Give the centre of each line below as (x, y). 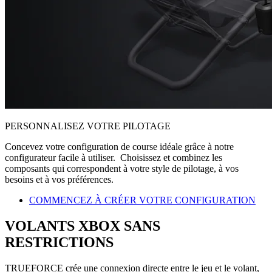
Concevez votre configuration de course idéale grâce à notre (119, 147)
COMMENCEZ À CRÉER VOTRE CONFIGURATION (142, 200)
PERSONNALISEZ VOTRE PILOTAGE (88, 126)
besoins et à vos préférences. (59, 180)
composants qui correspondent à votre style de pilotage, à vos (122, 169)
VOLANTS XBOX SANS (83, 226)
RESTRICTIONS (59, 243)
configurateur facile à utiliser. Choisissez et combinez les (114, 158)
